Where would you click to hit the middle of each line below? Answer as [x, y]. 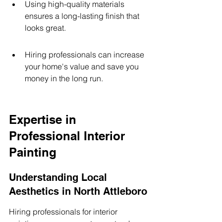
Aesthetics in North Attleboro [78, 191]
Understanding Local [59, 177]
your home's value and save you [83, 66]
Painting [33, 152]
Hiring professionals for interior [64, 212]
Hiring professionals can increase [85, 55]
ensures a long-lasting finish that [83, 16]
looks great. [45, 28]
